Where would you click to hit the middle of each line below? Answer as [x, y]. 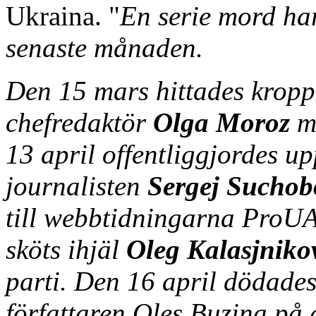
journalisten [77, 186]
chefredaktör [79, 122]
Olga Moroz [221, 122]
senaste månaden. [104, 47]
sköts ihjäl [66, 249]
